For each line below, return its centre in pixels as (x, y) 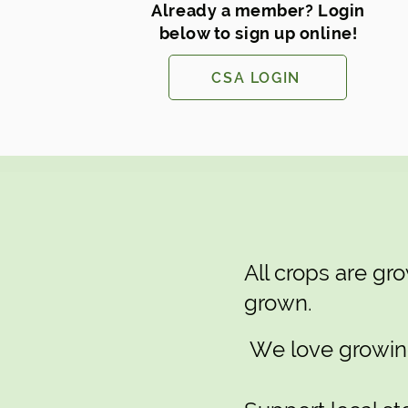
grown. (278, 303)
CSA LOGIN (256, 77)
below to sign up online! (258, 33)
